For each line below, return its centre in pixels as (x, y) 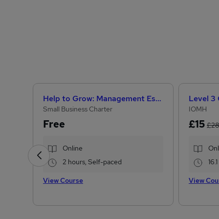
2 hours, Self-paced (92, 162)
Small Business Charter (78, 109)
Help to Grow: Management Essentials (158, 99)
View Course (63, 180)
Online (73, 148)
